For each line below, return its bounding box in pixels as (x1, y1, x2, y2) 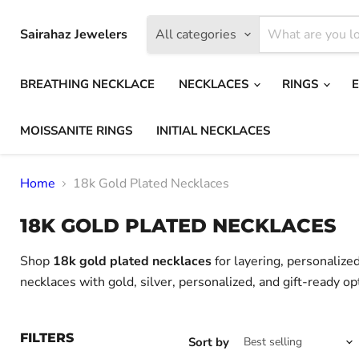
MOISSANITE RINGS (20, 123, 132, 139)
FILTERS (20, 330, 74, 345)
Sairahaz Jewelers (20, 26, 127, 43)
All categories (155, 26, 236, 43)
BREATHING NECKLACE (20, 76, 155, 92)
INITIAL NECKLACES (156, 123, 270, 139)
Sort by (188, 333, 229, 350)
